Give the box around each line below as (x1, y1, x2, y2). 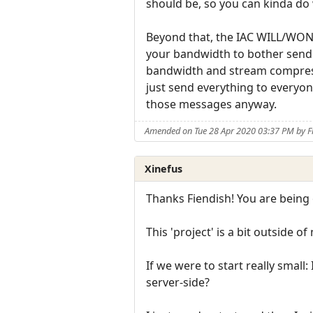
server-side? (146, 275, 210, 291)
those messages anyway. (146, 96, 277, 112)
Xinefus (145, 161, 183, 175)
